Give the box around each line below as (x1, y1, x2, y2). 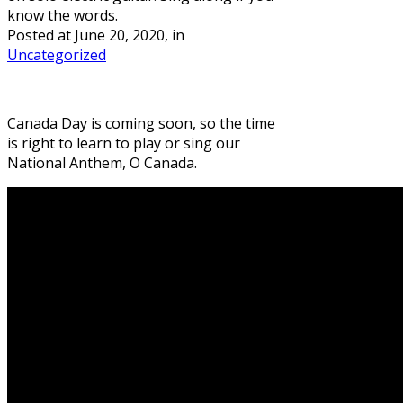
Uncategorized (7, 44, 106, 65)
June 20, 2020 (75, 24, 165, 45)
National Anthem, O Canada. (7, 152, 197, 173)
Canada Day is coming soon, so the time (7, 112, 275, 133)
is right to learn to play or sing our (7, 132, 240, 153)
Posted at (7, 24, 75, 45)
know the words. (7, 4, 118, 25)
